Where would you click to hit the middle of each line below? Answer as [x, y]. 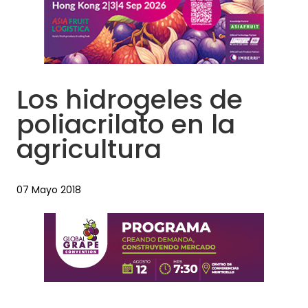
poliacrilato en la [126, 124]
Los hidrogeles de [130, 100]
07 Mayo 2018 [49, 190]
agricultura [89, 149]
